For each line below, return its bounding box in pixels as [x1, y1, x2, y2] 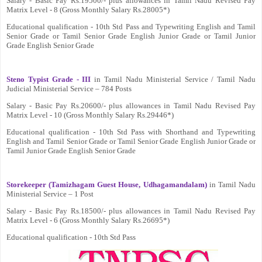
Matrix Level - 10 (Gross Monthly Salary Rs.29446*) [6, 110, 174, 119]
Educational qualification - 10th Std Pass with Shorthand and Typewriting [6, 127, 256, 136]
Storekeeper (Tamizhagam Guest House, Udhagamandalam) [6, 180, 207, 189]
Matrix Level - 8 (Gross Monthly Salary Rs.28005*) [6, 5, 170, 14]
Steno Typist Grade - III [6, 74, 91, 84]
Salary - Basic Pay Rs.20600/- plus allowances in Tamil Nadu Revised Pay [6, 101, 256, 110]
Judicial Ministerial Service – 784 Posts [6, 84, 132, 93]
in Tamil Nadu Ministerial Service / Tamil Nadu [91, 74, 256, 84]
